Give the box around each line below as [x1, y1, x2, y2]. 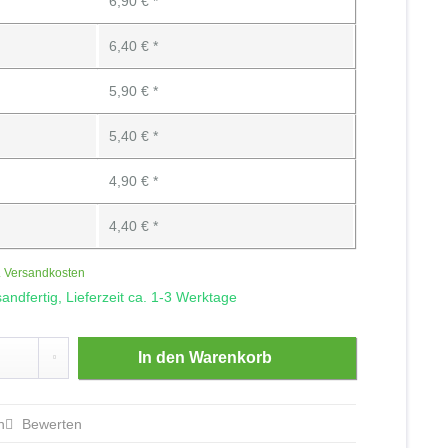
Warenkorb [189, 349, 273, 366]
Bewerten [18, 416, 83, 432]
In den [138, 349, 186, 366]
